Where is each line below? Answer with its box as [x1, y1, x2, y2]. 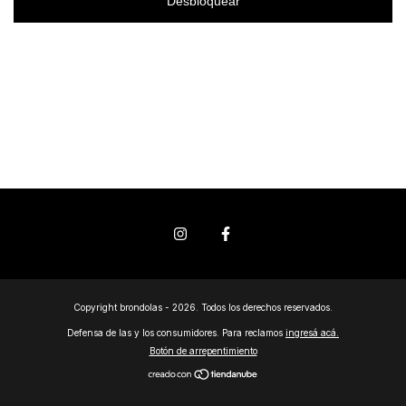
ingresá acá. [285, 327, 339, 338]
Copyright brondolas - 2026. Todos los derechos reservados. [73, 302, 333, 313]
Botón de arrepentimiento [149, 345, 257, 356]
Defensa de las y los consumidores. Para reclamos [67, 327, 283, 338]
